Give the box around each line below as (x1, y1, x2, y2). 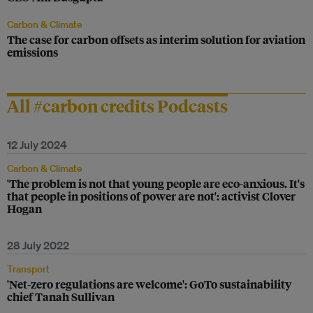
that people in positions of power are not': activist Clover (7, 188, 296, 204)
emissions (7, 44, 58, 60)
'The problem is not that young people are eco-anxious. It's (7, 175, 305, 191)
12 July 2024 (7, 138, 67, 152)
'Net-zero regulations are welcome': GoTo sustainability (7, 276, 291, 292)
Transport (7, 263, 50, 275)
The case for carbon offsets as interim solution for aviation (7, 31, 305, 48)
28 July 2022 (7, 238, 69, 252)
